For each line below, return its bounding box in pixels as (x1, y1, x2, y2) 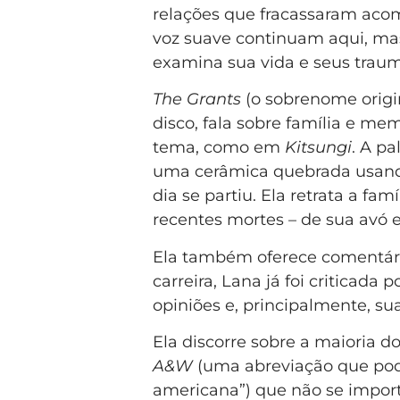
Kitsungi (284, 137, 352, 158)
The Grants (152, 89, 241, 110)
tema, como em (152, 137, 285, 158)
